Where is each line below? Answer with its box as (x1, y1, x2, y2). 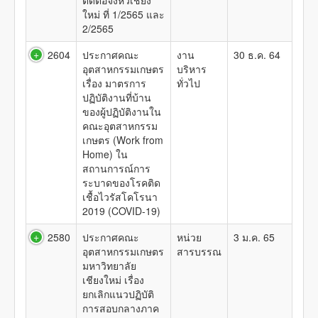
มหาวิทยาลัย (82, 258, 136, 273)
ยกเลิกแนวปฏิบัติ (82, 287, 154, 301)
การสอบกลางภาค (82, 301, 159, 315)
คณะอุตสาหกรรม (82, 119, 158, 133)
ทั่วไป (177, 76, 200, 90)
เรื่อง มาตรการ (82, 76, 146, 90)
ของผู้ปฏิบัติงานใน (82, 104, 161, 119)
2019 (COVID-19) (82, 204, 160, 218)
